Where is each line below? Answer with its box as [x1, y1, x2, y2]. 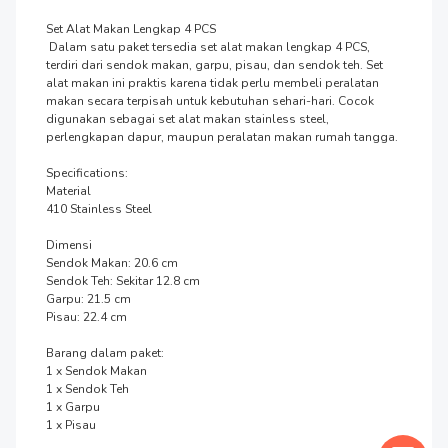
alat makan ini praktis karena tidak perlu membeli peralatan [46, 74, 379, 91]
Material [46, 182, 91, 199]
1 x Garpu [46, 398, 100, 415]
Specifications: [46, 164, 128, 181]
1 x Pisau [46, 416, 96, 433]
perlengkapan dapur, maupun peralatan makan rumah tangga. [46, 128, 398, 145]
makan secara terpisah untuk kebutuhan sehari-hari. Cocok [46, 92, 374, 109]
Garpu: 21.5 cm [46, 290, 131, 307]
